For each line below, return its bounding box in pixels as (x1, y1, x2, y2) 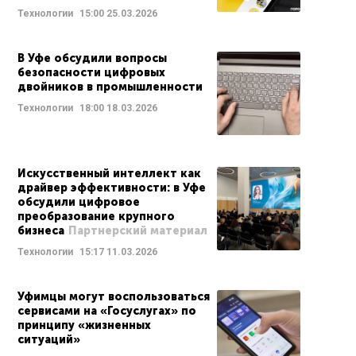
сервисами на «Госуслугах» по (17, 304, 196, 318)
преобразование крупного (17, 210, 175, 223)
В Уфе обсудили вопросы (17, 52, 167, 65)
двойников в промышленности (17, 80, 203, 94)
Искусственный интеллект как (17, 167, 201, 180)
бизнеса (17, 224, 64, 238)
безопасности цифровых (17, 66, 165, 79)
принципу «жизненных (17, 319, 151, 332)
